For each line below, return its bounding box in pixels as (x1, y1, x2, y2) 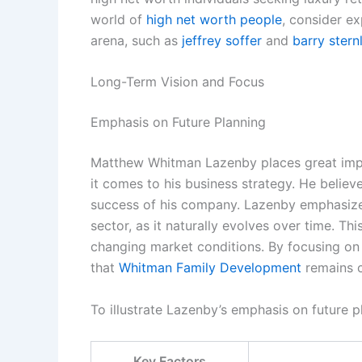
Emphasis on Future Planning (90, 114, 266, 131)
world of (90, 11, 146, 27)
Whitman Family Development (119, 259, 301, 276)
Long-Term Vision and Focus (90, 74, 264, 90)
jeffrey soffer (182, 32, 262, 48)
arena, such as (90, 32, 182, 48)
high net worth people (146, 11, 282, 27)
